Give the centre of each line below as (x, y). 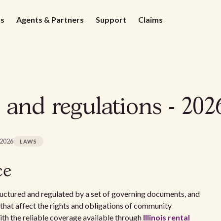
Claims (150, 19)
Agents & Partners (50, 19)
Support (111, 19)
